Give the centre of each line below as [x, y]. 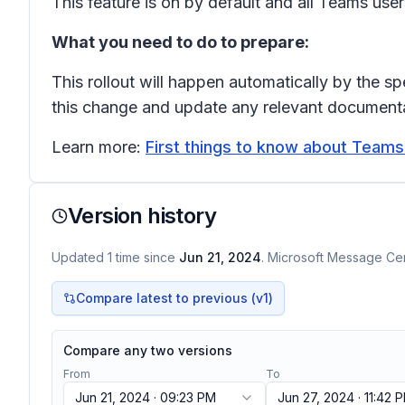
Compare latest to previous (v [170, 298]
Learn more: [99, 147]
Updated [80, 257]
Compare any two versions [148, 350]
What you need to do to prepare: [180, 42]
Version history [142, 216]
